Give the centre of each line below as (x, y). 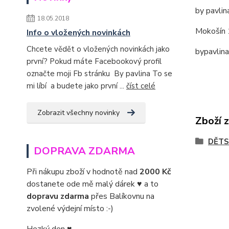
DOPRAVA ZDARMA (84, 151)
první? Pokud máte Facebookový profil (94, 61)
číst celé (141, 86)
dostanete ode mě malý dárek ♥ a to (93, 184)
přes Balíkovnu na (122, 196)
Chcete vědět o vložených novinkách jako (98, 49)
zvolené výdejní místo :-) (70, 209)
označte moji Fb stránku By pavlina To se (99, 74)
